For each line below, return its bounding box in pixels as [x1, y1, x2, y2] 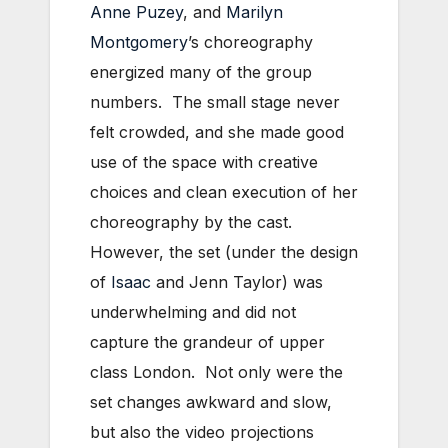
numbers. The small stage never [90, 91, 340, 112]
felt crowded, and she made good [90, 121, 344, 142]
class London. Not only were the [90, 361, 343, 382]
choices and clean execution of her [90, 181, 358, 202]
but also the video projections [90, 421, 314, 442]
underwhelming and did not [90, 301, 296, 322]
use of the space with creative [90, 151, 318, 172]
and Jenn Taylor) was [151, 271, 323, 292]
